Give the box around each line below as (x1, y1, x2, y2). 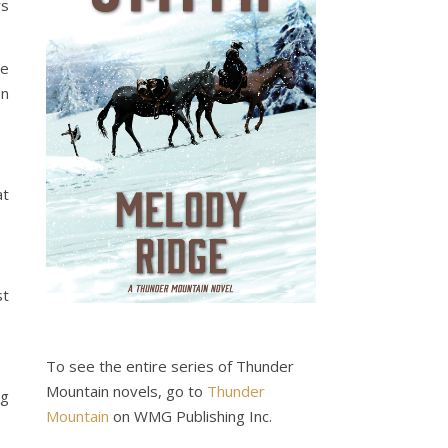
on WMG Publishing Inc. (109, 405, 272, 426)
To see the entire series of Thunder (46, 355, 294, 376)
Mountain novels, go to (46, 380, 207, 401)
